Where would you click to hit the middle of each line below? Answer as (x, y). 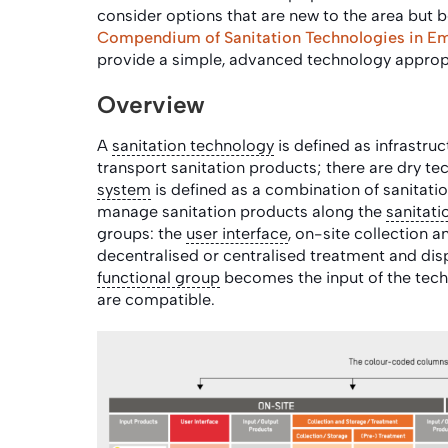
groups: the (141, 233)
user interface (237, 233)
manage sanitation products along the (241, 211)
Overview (151, 104)
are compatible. (160, 299)
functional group (158, 277)
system (124, 189)
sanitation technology (193, 145)
